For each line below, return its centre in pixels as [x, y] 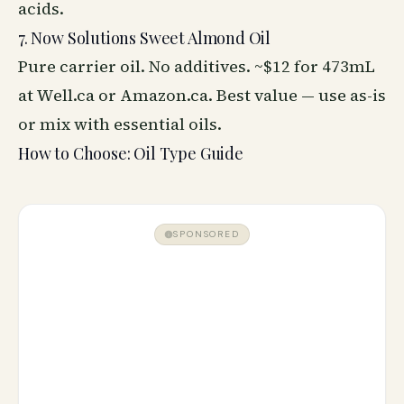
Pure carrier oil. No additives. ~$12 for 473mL [197, 66]
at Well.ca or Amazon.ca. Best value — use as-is [202, 95]
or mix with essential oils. [120, 124]
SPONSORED [207, 234]
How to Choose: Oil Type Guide [131, 153]
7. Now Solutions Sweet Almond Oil [145, 38]
